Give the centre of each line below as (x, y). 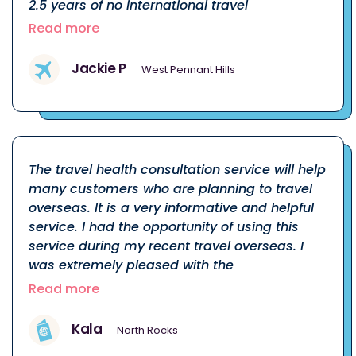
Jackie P (99, 69)
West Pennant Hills (188, 70)
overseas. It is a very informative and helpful (171, 208)
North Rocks (148, 330)
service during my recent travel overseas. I (166, 246)
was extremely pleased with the (131, 265)
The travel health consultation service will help (177, 170)
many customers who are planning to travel (170, 189)
